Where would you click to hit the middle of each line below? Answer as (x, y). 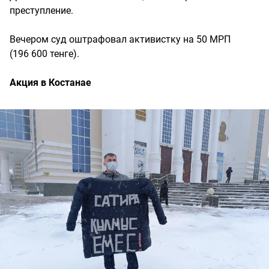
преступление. (41, 11)
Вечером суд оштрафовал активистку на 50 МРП (120, 40)
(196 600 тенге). (44, 54)
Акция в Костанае (50, 83)
